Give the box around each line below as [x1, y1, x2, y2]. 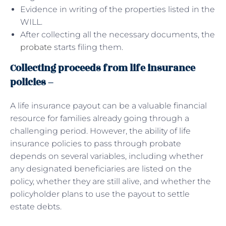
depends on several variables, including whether [10, 151, 203, 161]
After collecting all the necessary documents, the [20, 29, 215, 39]
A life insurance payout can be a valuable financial [10, 100, 207, 110]
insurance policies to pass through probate [10, 138, 181, 148]
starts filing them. [52, 42, 123, 52]
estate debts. [10, 201, 64, 211]
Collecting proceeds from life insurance [10, 61, 195, 75]
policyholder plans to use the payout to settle [10, 189, 190, 199]
